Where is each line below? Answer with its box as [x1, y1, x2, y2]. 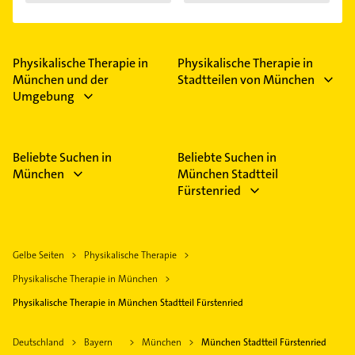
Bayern [84, 335, 113, 349]
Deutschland [13, 335, 64, 349]
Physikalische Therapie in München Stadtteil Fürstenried [13, 296, 243, 309]
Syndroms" [200, 2, 258, 19]
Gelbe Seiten [13, 248, 64, 261]
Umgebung [13, 87, 74, 105]
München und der [13, 71, 109, 88]
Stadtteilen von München [177, 71, 315, 88]
